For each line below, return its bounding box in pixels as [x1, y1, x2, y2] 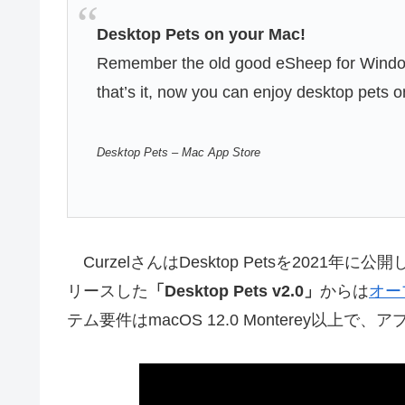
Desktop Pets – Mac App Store [97, 146, 261, 159]
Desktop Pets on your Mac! [97, 25, 306, 44]
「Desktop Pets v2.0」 [148, 281, 320, 300]
